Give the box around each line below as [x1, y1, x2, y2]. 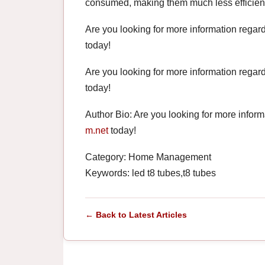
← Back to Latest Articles [85, 210, 187, 220]
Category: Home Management [85, 152, 211, 163]
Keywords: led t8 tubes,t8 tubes [85, 168, 216, 179]
